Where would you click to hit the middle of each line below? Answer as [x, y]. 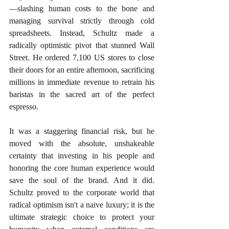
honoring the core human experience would [82, 168]
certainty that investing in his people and [82, 155]
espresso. [25, 106]
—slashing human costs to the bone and [82, 8]
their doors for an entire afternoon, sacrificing [82, 70]
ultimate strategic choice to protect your [82, 217]
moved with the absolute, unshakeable [82, 143]
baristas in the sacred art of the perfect [82, 94]
